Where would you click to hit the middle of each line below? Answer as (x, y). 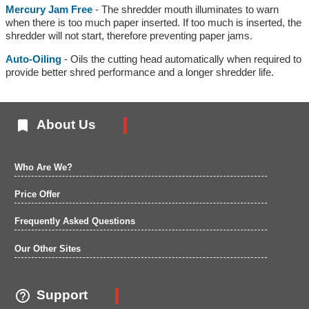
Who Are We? (43, 167)
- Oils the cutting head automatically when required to (181, 59)
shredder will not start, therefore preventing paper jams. (129, 35)
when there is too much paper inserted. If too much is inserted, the (153, 22)
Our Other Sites (47, 248)
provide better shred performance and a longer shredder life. (139, 72)
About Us (66, 125)
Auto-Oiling (33, 59)
